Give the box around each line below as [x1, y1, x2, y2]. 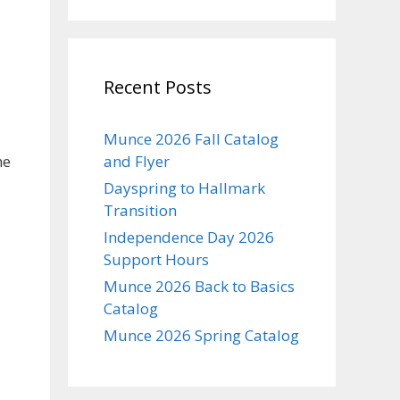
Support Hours [104, 249, 209, 270]
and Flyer [104, 151, 170, 171]
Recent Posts [104, 75, 212, 99]
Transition [104, 200, 177, 221]
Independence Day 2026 [104, 227, 274, 247]
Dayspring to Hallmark [104, 178, 265, 198]
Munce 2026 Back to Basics [104, 276, 295, 296]
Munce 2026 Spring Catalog [104, 325, 299, 346]
